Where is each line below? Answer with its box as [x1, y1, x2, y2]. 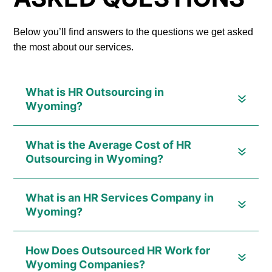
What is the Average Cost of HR [25, 138, 192, 152]
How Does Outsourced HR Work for [25, 244, 211, 257]
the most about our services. [13, 42, 134, 53]
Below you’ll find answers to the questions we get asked [13, 27, 254, 38]
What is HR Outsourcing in [25, 86, 165, 99]
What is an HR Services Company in [25, 191, 214, 205]
